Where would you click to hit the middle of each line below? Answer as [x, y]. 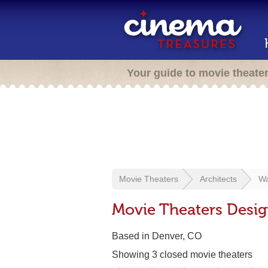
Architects [218, 179]
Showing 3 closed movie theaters [182, 255]
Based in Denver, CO [157, 236]
